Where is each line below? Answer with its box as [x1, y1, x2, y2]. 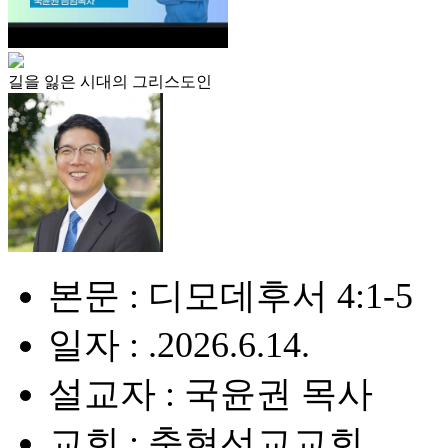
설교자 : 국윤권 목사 [48, 374, 373, 414]
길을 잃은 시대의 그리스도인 [8, 73, 212, 90]
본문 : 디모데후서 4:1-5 [48, 276, 413, 316]
